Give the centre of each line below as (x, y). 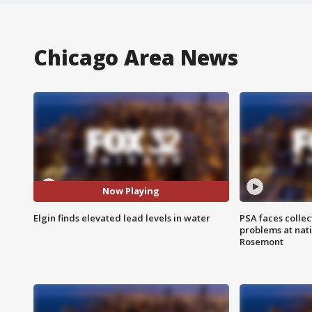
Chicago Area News (136, 57)
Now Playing (131, 191)
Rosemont (261, 241)
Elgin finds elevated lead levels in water (122, 218)
